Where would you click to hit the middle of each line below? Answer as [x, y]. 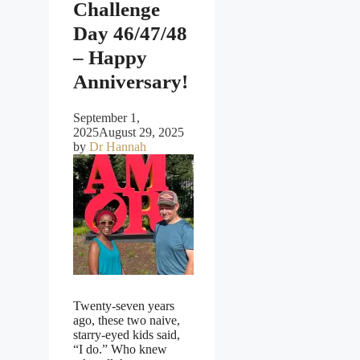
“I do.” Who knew [120, 349]
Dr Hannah [118, 146]
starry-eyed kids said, [127, 334]
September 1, [106, 117]
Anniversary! [131, 82]
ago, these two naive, [127, 320]
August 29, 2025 [141, 132]
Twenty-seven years [124, 305]
